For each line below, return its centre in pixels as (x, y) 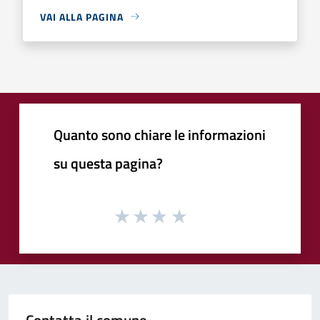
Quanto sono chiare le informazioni (160, 134)
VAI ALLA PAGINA (82, 16)
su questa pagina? (108, 163)
